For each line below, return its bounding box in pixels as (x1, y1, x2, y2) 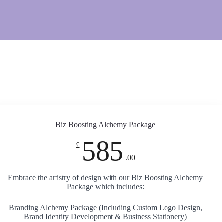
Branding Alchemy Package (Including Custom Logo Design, (8, 203, 202, 212)
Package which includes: (66, 182, 144, 191)
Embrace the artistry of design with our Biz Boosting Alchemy (8, 173, 203, 182)
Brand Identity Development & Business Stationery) (24, 212, 187, 221)
